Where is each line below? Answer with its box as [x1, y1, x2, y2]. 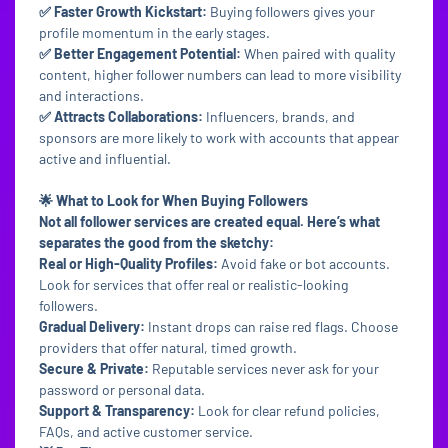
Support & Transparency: [39, 402, 198, 419]
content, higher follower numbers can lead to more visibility [39, 66, 401, 83]
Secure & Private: [39, 360, 152, 377]
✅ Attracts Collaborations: [39, 108, 206, 125]
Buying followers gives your [210, 3, 375, 20]
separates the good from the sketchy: [39, 234, 274, 251]
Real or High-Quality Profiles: [39, 255, 221, 272]
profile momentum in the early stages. [39, 24, 270, 41]
